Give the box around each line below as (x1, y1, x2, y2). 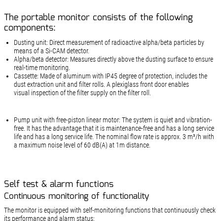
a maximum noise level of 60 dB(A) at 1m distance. (13, 141, 150, 149)
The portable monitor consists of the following (3, 10, 193, 25)
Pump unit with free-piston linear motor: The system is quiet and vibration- (13, 116, 212, 124)
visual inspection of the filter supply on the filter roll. (13, 88, 151, 97)
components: (3, 21, 56, 35)
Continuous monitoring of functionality (3, 190, 149, 203)
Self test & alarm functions (3, 178, 113, 191)
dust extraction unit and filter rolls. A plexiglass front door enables (13, 80, 189, 88)
